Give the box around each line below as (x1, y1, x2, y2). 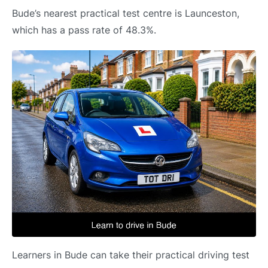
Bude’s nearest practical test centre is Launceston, (12, 7, 239, 20)
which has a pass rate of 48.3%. (12, 24, 156, 36)
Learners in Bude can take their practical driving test (12, 249, 249, 261)
